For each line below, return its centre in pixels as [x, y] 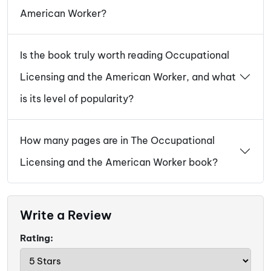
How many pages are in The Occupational [117, 141]
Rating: [37, 238]
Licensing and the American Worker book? [119, 162]
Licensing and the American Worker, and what [128, 77]
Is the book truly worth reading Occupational [125, 55]
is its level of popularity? [77, 99]
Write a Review [66, 215]
